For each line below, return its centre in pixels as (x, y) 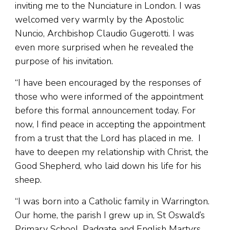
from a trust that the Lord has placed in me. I (108, 138)
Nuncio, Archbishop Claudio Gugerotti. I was (104, 34)
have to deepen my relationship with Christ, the (112, 152)
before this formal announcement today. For (105, 111)
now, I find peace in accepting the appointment (110, 124)
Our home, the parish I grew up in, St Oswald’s (110, 215)
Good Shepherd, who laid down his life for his (108, 166)
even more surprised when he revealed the (104, 47)
